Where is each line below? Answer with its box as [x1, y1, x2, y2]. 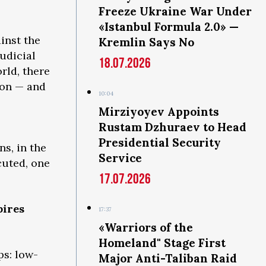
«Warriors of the [99, 220, 193, 235]
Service [99, 151, 142, 165]
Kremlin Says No [99, 35, 194, 49]
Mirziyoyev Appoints [99, 104, 219, 119]
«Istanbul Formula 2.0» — [99, 20, 239, 34]
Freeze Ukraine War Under [99, 4, 252, 18]
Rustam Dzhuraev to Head [99, 120, 246, 134]
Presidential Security [99, 135, 221, 150]
